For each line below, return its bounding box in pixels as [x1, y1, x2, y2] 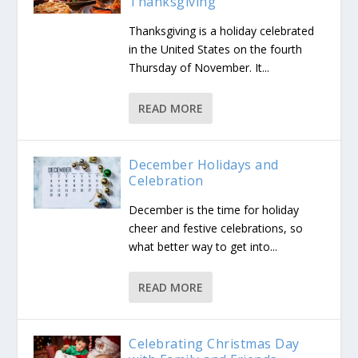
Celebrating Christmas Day [129, 335, 300, 352]
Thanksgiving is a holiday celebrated [129, 23, 315, 38]
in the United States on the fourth [129, 42, 303, 57]
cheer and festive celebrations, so [129, 221, 304, 236]
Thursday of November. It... [129, 60, 270, 75]
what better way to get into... [129, 239, 278, 254]
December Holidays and [129, 156, 279, 173]
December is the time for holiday [129, 202, 300, 217]
